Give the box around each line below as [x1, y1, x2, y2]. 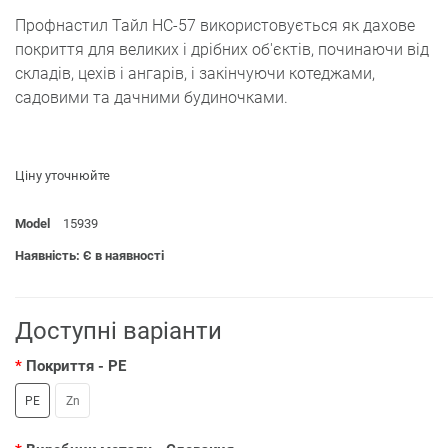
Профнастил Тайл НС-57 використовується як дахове [15, 16, 415, 36]
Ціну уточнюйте [15, 168, 110, 184]
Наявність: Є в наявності [15, 248, 164, 264]
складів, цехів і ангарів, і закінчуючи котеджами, [15, 64, 375, 84]
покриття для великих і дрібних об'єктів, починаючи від [15, 40, 429, 60]
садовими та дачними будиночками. [15, 88, 288, 108]
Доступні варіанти [15, 317, 222, 346]
